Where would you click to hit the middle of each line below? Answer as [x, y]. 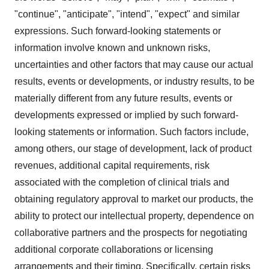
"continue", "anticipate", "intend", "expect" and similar [127, 14]
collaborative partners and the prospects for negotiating [131, 233]
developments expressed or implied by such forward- [126, 115]
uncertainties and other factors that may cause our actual [134, 65]
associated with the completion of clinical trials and [122, 182]
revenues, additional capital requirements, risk [112, 165]
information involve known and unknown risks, [112, 48]
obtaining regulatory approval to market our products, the [134, 199]
